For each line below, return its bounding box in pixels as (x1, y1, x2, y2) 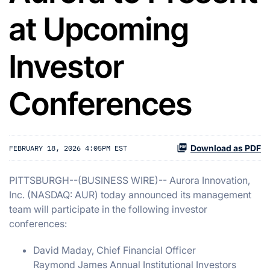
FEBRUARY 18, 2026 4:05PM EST (9, 143, 127, 152)
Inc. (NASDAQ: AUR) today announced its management (9, 189, 251, 201)
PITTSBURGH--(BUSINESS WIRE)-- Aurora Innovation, (9, 174, 250, 186)
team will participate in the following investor (9, 203, 207, 215)
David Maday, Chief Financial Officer (33, 244, 196, 256)
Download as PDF (190, 143, 261, 153)
